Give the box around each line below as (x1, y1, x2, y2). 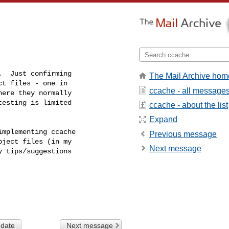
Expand (149, 115, 177, 124)
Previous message (149, 129, 217, 139)
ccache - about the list (149, 100, 228, 109)
